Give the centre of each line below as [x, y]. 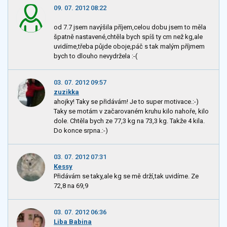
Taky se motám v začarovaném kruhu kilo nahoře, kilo [131, 111]
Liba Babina [73, 222]
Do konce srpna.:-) [81, 131]
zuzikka [66, 92]
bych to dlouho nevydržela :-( [96, 56]
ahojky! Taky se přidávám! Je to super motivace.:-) [126, 102]
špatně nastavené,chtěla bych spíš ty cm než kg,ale [128, 36]
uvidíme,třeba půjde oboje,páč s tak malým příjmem [129, 46]
